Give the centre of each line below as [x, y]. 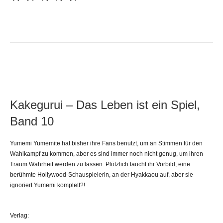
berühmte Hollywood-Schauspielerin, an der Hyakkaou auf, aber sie [102, 174]
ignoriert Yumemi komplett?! [48, 185]
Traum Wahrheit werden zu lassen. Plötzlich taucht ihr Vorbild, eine [100, 164]
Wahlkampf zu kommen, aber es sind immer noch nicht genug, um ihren [107, 154]
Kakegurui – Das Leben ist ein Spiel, [105, 105]
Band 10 [32, 121]
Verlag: [19, 215]
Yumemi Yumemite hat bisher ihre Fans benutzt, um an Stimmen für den [106, 143]
